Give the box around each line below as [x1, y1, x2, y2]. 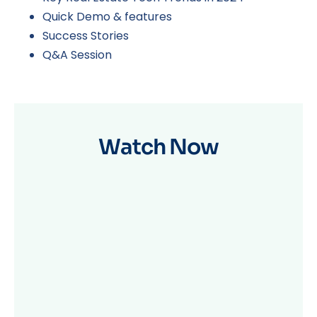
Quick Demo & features [42, 8, 172, 25]
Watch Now [98, 133, 219, 161]
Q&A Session [42, 46, 112, 63]
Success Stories [42, 27, 129, 44]
